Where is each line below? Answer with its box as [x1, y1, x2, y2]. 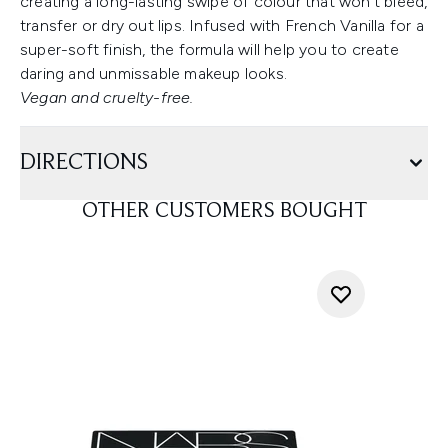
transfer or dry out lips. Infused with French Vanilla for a [20, 16, 424, 35]
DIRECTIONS [20, 151, 148, 175]
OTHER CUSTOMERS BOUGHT [81, 201, 367, 223]
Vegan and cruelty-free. [20, 88, 194, 107]
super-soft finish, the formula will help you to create [20, 40, 399, 59]
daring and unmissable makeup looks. [20, 64, 287, 83]
